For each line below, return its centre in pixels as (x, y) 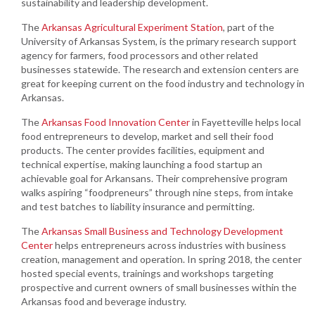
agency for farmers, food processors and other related (140, 55)
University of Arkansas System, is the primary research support (159, 41)
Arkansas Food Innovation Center (116, 122)
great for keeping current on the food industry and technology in (163, 83)
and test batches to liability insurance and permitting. (138, 206)
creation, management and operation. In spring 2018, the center (161, 259)
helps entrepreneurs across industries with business (169, 245)
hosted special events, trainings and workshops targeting (147, 273)
